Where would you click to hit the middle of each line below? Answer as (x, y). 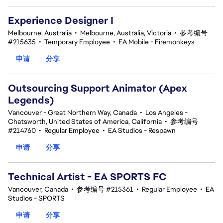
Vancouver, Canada (38, 189)
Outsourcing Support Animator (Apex (98, 88)
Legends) (31, 100)
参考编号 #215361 (105, 189)
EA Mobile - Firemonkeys (157, 42)
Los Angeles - (167, 112)
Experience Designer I (61, 20)
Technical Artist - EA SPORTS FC (87, 177)
